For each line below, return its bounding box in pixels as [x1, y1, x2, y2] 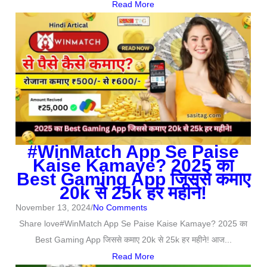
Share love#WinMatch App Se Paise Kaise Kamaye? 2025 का [19, 219, 248, 229]
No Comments [93, 203, 148, 213]
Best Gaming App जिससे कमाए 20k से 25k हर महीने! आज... [35, 235, 232, 245]
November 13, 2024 [15, 203, 91, 213]
